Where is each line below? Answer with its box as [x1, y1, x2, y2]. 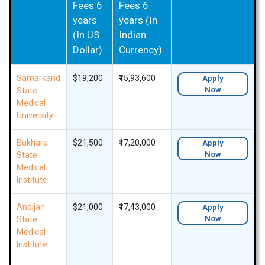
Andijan [17, 202, 45, 212]
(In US [73, 29, 99, 41]
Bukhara [17, 138, 48, 148]
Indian [119, 29, 146, 41]
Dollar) [73, 44, 102, 56]
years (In [119, 14, 157, 27]
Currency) [119, 44, 162, 56]
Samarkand [17, 73, 60, 83]
